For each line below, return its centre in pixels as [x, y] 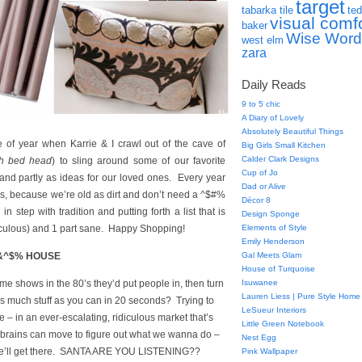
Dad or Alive [264, 186]
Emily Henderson [273, 241]
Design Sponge [271, 214]
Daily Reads [274, 84]
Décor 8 [256, 200]
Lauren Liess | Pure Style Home [301, 296]
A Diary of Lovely [273, 118]
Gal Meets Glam [271, 255]
